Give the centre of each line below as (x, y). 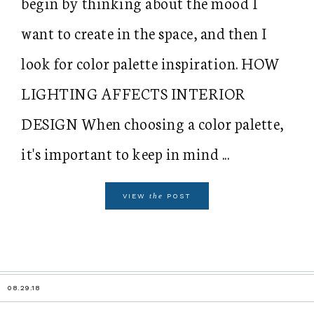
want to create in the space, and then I (144, 33)
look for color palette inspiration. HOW (151, 63)
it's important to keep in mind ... (125, 153)
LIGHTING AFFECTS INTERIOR (134, 93)
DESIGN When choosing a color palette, (152, 123)
